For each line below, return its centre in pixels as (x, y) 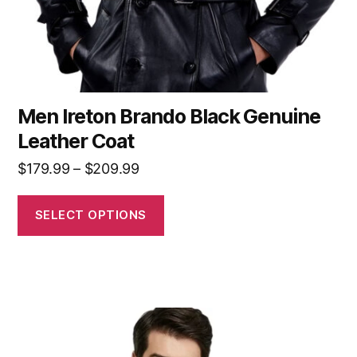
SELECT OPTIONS (90, 215)
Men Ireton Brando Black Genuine (169, 116)
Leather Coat (76, 141)
